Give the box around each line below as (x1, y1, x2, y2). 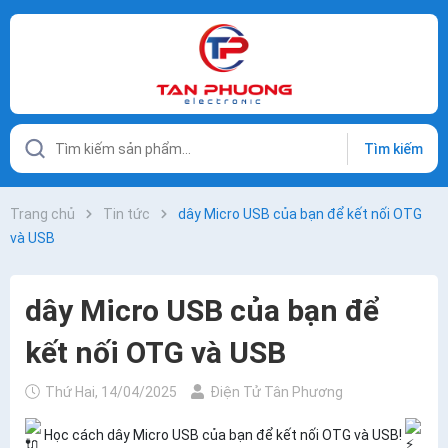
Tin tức (103, 206, 150, 222)
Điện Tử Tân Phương (207, 384, 343, 400)
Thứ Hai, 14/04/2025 (42, 384, 180, 400)
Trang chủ (10, 206, 75, 222)
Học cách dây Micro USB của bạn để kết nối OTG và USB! (41, 427, 405, 444)
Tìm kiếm (363, 140, 423, 157)
